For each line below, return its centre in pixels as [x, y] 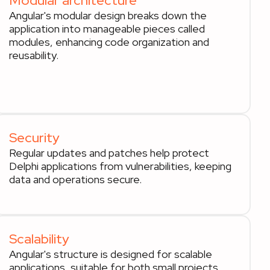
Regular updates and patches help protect [109, 153]
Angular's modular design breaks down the [108, 15]
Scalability [39, 239]
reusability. [34, 55]
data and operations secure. [76, 179]
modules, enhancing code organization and [109, 42]
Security [35, 138]
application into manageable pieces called [107, 29]
